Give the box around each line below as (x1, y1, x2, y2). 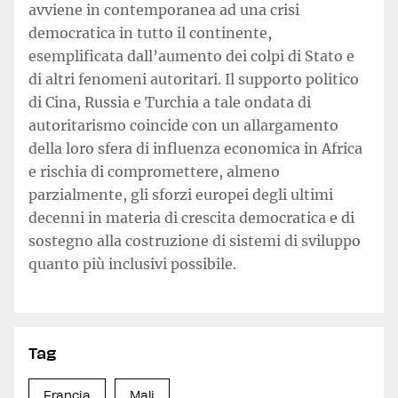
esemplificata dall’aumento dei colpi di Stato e (28, 47, 354, 65)
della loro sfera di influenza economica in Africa (28, 139, 362, 157)
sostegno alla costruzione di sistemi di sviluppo (28, 232, 361, 250)
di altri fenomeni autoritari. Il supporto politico (28, 70, 359, 88)
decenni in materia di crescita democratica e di (28, 209, 354, 227)
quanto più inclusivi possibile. (28, 255, 236, 273)
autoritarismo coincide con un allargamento (28, 116, 338, 134)
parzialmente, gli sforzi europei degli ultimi (28, 186, 333, 203)
